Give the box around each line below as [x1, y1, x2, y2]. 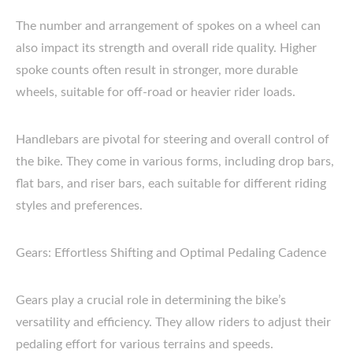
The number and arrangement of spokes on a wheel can [16, 20, 321, 32]
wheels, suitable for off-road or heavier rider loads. [16, 86, 295, 98]
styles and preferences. [16, 199, 143, 212]
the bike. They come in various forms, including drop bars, [16, 155, 334, 168]
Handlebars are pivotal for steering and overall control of [16, 133, 329, 146]
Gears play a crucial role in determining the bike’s [16, 294, 286, 307]
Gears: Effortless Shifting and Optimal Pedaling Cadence [16, 247, 326, 259]
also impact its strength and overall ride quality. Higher [16, 42, 317, 54]
